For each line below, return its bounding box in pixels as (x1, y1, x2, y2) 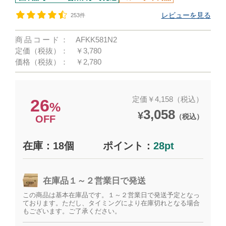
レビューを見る (161, 11, 211, 19)
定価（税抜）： (15, 46, 69, 55)
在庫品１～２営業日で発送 (43, 176, 146, 186)
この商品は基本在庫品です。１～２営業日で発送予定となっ (23, 191, 200, 199)
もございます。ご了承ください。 (23, 207, 122, 215)
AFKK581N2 (76, 35, 118, 44)
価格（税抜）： (15, 58, 69, 66)
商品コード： (15, 35, 69, 44)
